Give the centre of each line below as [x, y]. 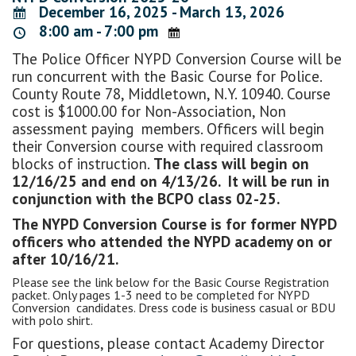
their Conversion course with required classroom [168, 146]
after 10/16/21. [65, 259]
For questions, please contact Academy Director [168, 343]
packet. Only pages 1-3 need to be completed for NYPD [161, 294]
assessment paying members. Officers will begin [168, 128]
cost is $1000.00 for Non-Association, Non [149, 111]
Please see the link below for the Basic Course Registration [170, 282]
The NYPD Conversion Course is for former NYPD [174, 224]
